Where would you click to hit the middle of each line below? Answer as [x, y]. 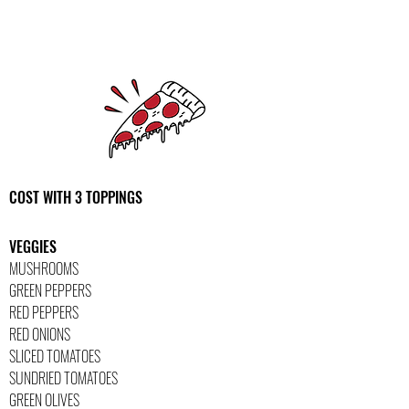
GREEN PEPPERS [50, 290]
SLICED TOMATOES [55, 356]
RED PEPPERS [44, 312]
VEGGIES [33, 246]
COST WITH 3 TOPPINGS [76, 197]
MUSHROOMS [44, 268]
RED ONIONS [40, 334]
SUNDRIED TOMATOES [63, 378]
